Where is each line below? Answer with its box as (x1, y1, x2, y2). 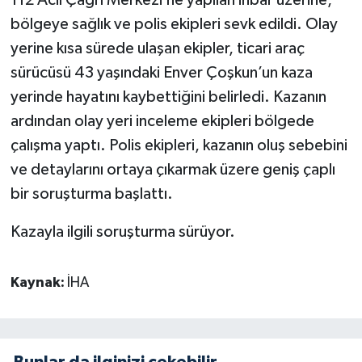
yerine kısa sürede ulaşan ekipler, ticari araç (10, 40, 305, 57)
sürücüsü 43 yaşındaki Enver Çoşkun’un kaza (10, 65, 313, 82)
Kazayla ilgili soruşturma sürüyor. (10, 224, 235, 241)
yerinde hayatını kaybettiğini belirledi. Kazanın (10, 89, 326, 106)
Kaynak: (10, 276, 67, 291)
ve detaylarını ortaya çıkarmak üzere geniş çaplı (10, 162, 335, 179)
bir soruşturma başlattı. (10, 186, 173, 203)
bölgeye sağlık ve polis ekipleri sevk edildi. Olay (10, 16, 338, 33)
